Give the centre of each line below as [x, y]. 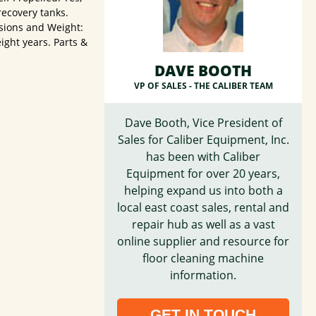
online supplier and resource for [203, 241]
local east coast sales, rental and [203, 207]
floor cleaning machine [203, 258]
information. [203, 275]
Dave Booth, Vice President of [203, 122]
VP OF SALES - [164, 85]
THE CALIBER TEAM [233, 85]
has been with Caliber [203, 156]
